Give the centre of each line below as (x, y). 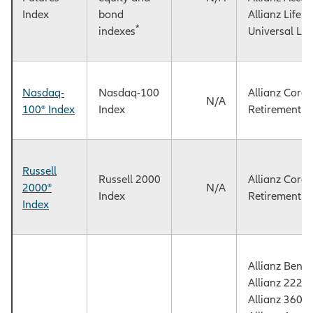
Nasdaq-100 (129, 93)
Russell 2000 (130, 179)
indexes (117, 31)
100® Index (49, 109)
